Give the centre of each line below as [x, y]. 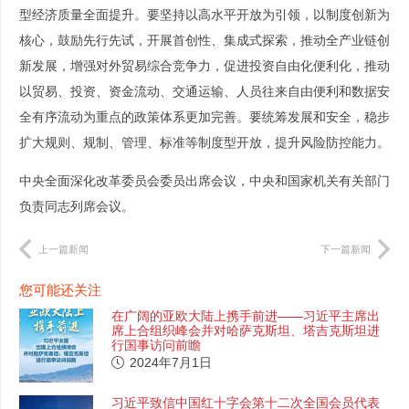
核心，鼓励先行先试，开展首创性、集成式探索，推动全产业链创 [204, 41]
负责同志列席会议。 [77, 207]
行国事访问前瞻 [157, 345]
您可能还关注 [60, 289]
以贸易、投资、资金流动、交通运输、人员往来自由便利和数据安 [204, 92]
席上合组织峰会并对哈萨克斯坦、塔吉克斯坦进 [246, 330]
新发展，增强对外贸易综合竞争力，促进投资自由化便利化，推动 [204, 66]
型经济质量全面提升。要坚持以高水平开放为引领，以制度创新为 [204, 15]
